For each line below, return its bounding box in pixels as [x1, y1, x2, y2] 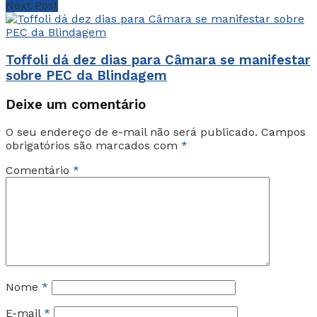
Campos [261, 125, 306, 139]
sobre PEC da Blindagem [6, 68, 167, 84]
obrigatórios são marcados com [6, 139, 181, 153]
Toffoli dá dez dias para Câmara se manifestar [6, 52, 311, 69]
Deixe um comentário [6, 96, 146, 113]
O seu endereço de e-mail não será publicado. [6, 125, 258, 139]
